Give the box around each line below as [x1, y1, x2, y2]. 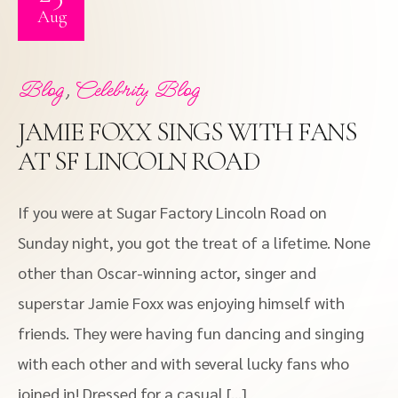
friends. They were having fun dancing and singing [18, 322, 364, 343]
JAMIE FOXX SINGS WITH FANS [18, 115, 356, 148]
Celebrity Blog [75, 76, 200, 105]
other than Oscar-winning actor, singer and [18, 262, 316, 283]
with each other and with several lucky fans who [18, 353, 349, 373]
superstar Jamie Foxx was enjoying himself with [18, 292, 345, 313]
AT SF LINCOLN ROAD [18, 145, 259, 178]
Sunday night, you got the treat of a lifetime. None [18, 232, 370, 252]
